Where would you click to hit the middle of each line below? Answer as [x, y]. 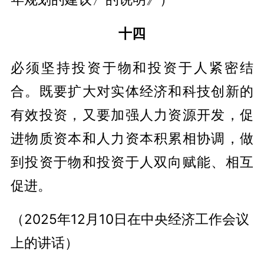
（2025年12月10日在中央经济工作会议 [130, 219]
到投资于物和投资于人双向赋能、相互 [132, 161]
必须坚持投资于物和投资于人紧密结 [132, 67]
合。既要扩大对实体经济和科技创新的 [132, 91]
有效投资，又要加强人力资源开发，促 [132, 114]
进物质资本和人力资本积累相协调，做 [132, 138]
